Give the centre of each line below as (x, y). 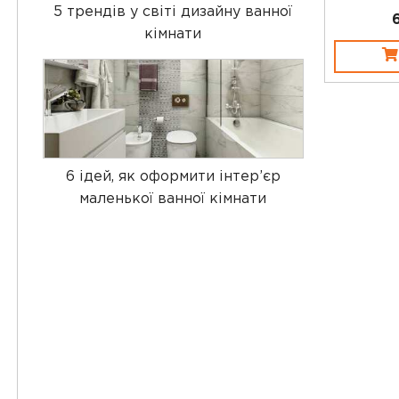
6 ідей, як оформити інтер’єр (173, 176)
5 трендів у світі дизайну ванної (173, 12)
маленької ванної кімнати (173, 199)
